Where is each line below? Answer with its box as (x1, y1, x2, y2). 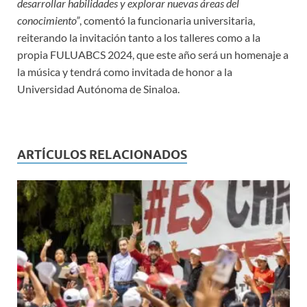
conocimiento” (17, 13, 79, 27)
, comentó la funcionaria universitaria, (79, 13, 255, 27)
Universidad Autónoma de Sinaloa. (17, 82, 180, 95)
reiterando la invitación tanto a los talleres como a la (17, 30, 260, 44)
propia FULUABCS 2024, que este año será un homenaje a (17, 47, 288, 61)
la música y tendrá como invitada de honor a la (17, 64, 232, 78)
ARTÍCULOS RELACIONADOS (17, 147, 187, 162)
